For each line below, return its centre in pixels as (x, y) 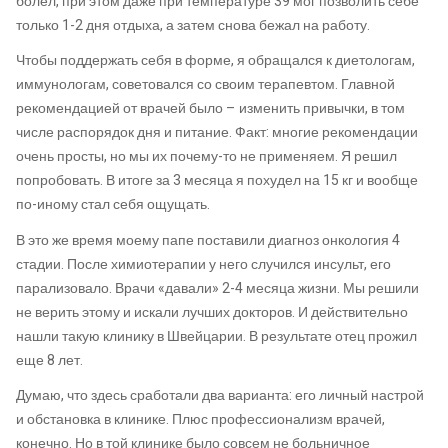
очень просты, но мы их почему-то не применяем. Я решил (206, 157)
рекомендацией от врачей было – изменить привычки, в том (210, 109)
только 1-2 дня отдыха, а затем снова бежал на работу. (193, 25)
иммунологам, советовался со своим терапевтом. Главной (205, 85)
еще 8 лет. (49, 360)
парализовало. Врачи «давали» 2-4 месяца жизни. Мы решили (217, 288)
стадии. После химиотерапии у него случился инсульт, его (203, 264)
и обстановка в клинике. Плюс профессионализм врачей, (200, 420)
